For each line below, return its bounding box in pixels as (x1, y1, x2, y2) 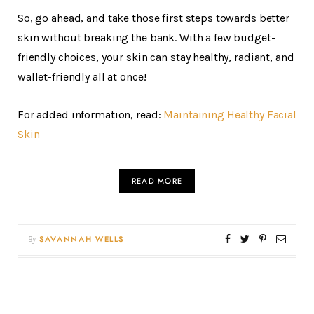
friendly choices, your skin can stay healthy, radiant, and (18, 50, 294, 64)
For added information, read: (18, 108, 164, 122)
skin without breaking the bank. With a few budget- (18, 31, 275, 45)
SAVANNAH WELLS (39, 235, 125, 244)
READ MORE (132, 177, 182, 186)
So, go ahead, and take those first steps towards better (18, 11, 289, 25)
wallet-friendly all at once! (18, 70, 146, 84)
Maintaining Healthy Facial (163, 108, 296, 122)
